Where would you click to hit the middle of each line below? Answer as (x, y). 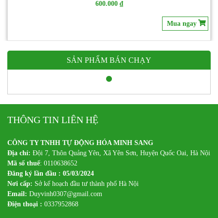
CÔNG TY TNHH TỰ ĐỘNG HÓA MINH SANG (80, 143)
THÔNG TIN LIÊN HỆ (53, 119)
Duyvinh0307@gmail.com (66, 194)
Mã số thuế (24, 163)
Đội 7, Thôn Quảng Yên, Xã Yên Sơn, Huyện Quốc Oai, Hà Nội (121, 153)
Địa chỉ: (20, 153)
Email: (18, 194)
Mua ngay (182, 11)
